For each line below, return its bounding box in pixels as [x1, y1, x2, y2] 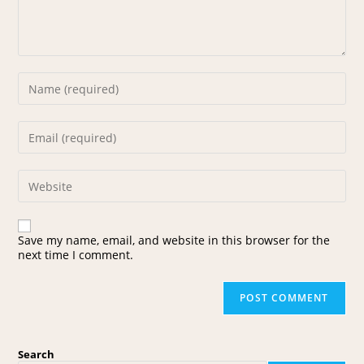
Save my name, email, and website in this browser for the [18, 232, 331, 249]
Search [18, 347, 55, 362]
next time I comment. [18, 247, 134, 263]
